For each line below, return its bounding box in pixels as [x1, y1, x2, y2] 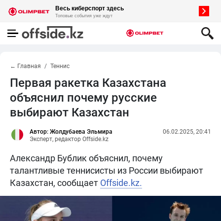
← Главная [10, 63, 41, 70]
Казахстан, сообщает [10, 178, 100, 188]
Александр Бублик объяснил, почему [10, 153, 163, 163]
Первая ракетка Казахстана [10, 76, 166, 90]
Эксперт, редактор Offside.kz [30, 136, 109, 143]
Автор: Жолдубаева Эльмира [30, 128, 112, 135]
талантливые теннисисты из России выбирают [10, 165, 203, 176]
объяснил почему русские [10, 91, 157, 105]
